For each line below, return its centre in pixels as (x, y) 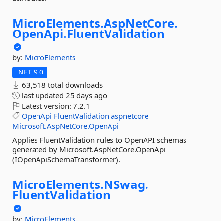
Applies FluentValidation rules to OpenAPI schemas (99, 140)
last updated (43, 95)
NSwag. (126, 184)
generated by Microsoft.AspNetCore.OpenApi (89, 149)
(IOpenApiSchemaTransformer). (66, 159)
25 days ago (86, 95)
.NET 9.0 (30, 72)
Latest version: (46, 106)
